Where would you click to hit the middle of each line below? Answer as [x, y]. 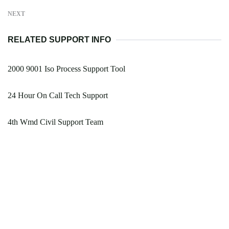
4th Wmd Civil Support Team [55, 122]
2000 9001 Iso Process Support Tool [66, 69]
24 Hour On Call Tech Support [58, 96]
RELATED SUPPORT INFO [59, 40]
